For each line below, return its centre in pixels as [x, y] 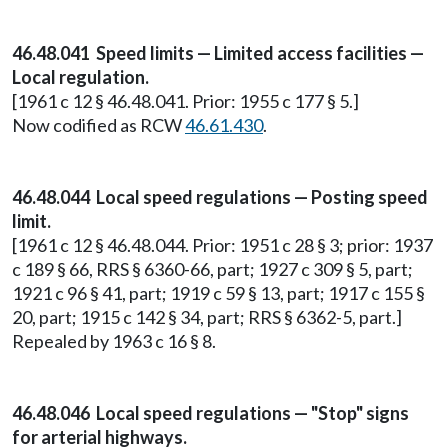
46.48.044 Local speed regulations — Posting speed [220, 197]
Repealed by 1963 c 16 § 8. [114, 341]
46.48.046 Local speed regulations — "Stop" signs [210, 413]
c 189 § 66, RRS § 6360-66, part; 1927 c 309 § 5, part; [212, 269]
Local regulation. [80, 77]
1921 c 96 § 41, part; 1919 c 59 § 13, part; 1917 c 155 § [218, 293]
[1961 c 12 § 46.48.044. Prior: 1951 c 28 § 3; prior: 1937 [222, 245]
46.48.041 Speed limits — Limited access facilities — [218, 53]
